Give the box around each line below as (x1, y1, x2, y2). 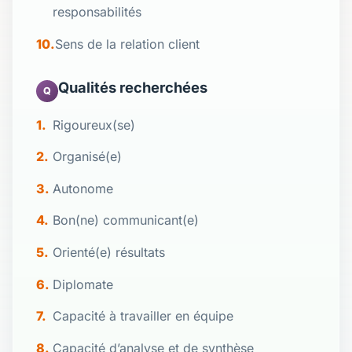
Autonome (53, 180, 114, 196)
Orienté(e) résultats (53, 244, 166, 260)
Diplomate (53, 276, 114, 292)
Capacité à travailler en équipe (53, 308, 234, 324)
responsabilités (53, 3, 142, 20)
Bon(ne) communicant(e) (53, 212, 200, 229)
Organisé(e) (53, 148, 123, 165)
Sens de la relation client (54, 35, 200, 52)
